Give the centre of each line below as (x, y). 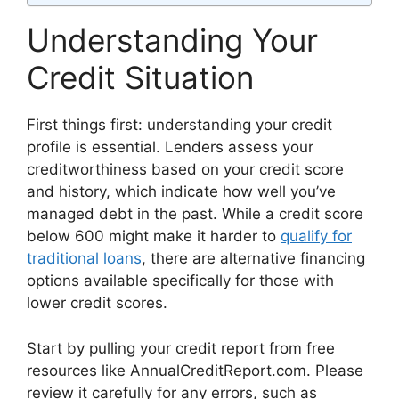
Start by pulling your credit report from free (181, 348)
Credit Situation (140, 78)
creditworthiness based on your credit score (185, 170)
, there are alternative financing (253, 259)
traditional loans (84, 259)
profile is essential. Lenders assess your (170, 147)
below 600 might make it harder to (154, 236)
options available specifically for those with (180, 281)
